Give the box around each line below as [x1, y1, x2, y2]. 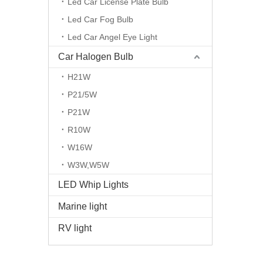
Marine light [58, 201, 107, 211]
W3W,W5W [68, 160, 109, 170]
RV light [58, 223, 92, 233]
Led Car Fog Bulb [68, 15, 133, 24]
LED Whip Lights [58, 180, 129, 190]
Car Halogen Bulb [58, 52, 133, 62]
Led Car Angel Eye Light [68, 32, 157, 42]
